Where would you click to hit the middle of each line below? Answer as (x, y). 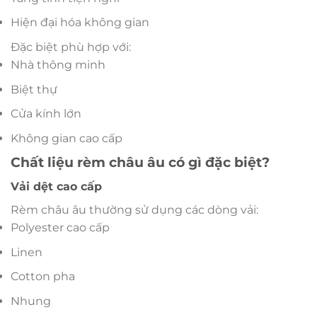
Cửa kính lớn (46, 114)
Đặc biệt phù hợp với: (71, 47)
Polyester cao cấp (60, 228)
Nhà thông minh (58, 65)
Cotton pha (43, 277)
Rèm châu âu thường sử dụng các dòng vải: (134, 210)
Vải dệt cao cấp (56, 187)
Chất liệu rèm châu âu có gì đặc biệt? (140, 162)
